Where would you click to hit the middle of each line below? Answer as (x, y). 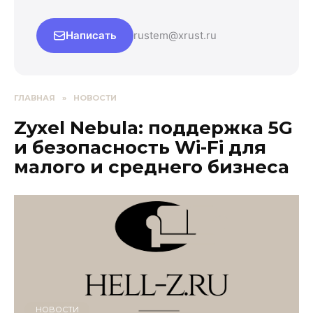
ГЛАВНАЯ (35, 98)
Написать (91, 35)
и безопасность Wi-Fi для (140, 147)
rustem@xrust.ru (175, 35)
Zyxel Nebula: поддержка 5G (153, 128)
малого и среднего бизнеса (152, 167)
